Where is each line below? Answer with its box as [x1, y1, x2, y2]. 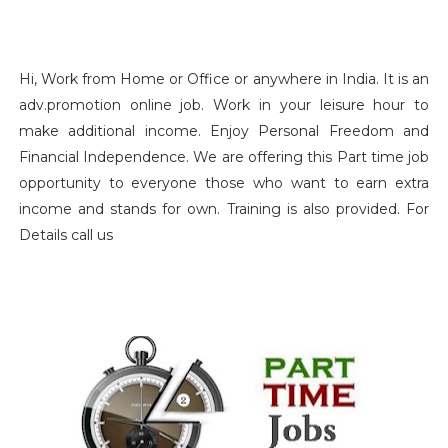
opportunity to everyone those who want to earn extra [18, 174, 430, 192]
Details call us [18, 226, 113, 244]
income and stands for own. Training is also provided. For [18, 200, 430, 218]
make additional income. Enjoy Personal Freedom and [18, 122, 430, 140]
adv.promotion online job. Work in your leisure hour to [18, 96, 430, 114]
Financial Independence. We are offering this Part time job [18, 148, 430, 166]
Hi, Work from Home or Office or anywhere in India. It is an [18, 70, 430, 88]
